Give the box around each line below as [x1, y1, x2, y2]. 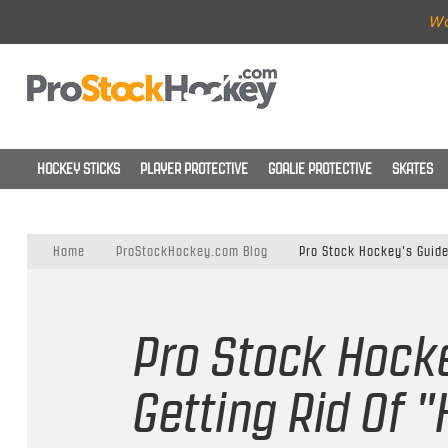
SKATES [391, 161, 433, 177]
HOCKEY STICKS [36, 161, 120, 177]
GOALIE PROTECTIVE [267, 161, 372, 177]
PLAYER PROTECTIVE [139, 161, 248, 177]
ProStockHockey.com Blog [115, 244, 268, 260]
